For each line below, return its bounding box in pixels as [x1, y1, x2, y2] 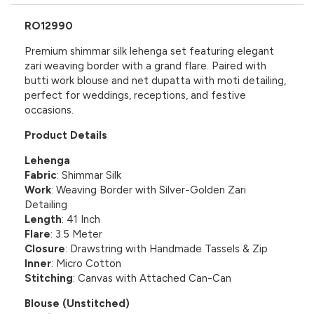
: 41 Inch [62, 212, 100, 226]
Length [25, 212, 62, 226]
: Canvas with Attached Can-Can [73, 271, 231, 285]
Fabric [25, 168, 57, 182]
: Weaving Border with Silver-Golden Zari [51, 183, 246, 196]
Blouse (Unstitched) [25, 296, 130, 310]
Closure [25, 242, 65, 255]
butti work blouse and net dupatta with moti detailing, [25, 74, 286, 87]
